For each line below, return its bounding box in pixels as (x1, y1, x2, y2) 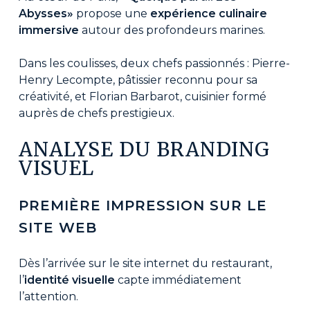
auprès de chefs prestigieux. (18, 107, 174, 120)
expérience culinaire (149, 7, 267, 20)
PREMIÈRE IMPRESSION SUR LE (18, 197, 267, 214)
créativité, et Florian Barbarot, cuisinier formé (18, 90, 266, 103)
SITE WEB (18, 219, 97, 236)
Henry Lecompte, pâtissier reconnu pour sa (18, 73, 257, 86)
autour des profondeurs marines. (81, 24, 265, 37)
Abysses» (18, 7, 76, 20)
